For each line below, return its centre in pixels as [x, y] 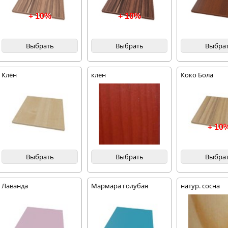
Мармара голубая [120, 186]
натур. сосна [201, 186]
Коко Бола [197, 75]
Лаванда [15, 186]
